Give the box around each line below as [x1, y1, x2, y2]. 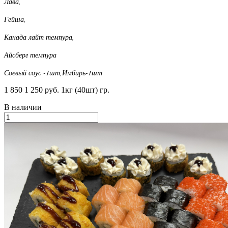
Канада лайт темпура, [4, 32, 74, 42]
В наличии [4, 102, 42, 111]
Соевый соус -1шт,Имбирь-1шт [4, 67, 102, 77]
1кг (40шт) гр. [61, 85, 109, 94]
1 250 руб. [24, 85, 59, 94]
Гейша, [4, 14, 26, 24]
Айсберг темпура [4, 49, 56, 60]
